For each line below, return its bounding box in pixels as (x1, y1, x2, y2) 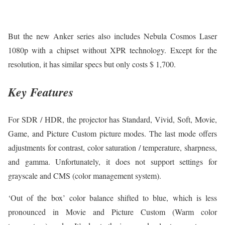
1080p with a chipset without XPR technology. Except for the (8, 45, 217, 56)
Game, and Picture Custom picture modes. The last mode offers (8, 128, 217, 139)
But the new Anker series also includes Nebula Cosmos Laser (8, 31, 217, 42)
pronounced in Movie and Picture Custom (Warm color (8, 206, 217, 217)
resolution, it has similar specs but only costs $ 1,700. (8, 59, 176, 70)
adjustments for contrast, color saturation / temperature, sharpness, (8, 142, 217, 153)
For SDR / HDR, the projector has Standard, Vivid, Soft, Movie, (8, 114, 217, 125)
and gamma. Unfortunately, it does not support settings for (8, 156, 217, 167)
